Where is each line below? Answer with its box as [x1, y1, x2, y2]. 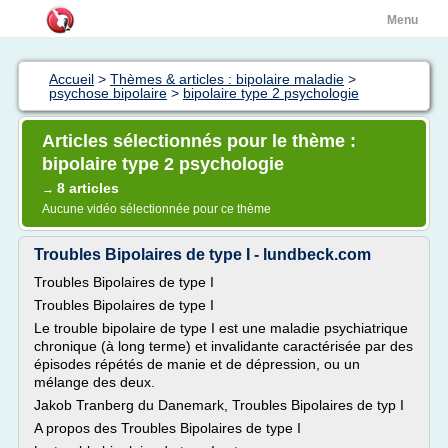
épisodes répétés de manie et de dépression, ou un [34, 356, 360, 372]
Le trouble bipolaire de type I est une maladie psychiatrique [34, 320, 408, 336]
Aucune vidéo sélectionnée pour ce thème [42, 202, 271, 216]
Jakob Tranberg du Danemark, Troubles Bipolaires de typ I [34, 397, 404, 413]
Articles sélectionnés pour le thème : [42, 131, 356, 151]
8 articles [57, 180, 119, 196]
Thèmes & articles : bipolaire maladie [110, 71, 344, 87]
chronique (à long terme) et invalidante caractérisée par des [34, 338, 413, 354]
